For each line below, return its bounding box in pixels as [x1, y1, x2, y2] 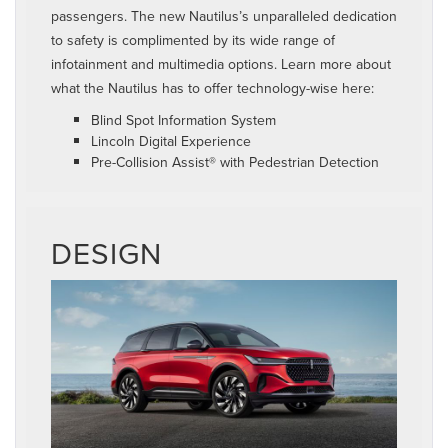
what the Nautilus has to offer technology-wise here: [51, 78, 374, 99]
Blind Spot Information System [91, 110, 276, 131]
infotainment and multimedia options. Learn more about [51, 54, 391, 75]
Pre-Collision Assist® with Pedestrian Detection [91, 152, 379, 173]
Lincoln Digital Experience [91, 131, 251, 152]
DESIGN [51, 232, 162, 275]
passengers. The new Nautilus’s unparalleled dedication [51, 6, 397, 27]
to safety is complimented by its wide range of [51, 30, 335, 51]
